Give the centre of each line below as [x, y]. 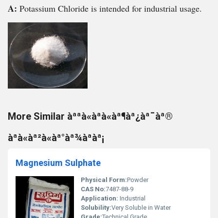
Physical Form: [104, 180]
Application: [100, 198]
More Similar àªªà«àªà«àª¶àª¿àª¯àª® [90, 116]
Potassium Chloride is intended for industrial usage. [111, 8]
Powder [138, 180]
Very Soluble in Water [141, 208]
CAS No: [93, 189]
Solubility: [96, 208]
